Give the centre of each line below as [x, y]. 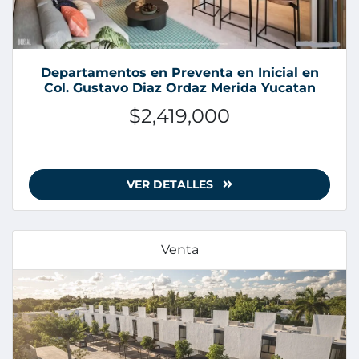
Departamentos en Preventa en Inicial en [179, 73]
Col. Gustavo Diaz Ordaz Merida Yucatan [179, 88]
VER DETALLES [171, 185]
